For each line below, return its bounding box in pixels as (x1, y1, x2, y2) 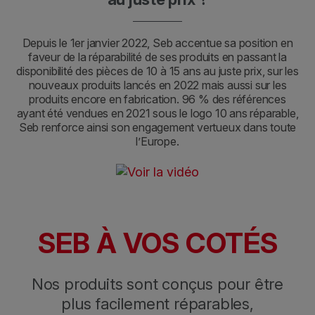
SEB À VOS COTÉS (37, 225, 278, 260)
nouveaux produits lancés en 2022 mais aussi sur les (28, 78, 287, 92)
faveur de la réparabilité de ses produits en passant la (28, 50, 287, 64)
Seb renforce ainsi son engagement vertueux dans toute (18, 120, 297, 134)
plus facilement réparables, (61, 294, 254, 313)
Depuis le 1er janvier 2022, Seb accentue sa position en (22, 36, 293, 50)
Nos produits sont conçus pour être (31, 274, 284, 293)
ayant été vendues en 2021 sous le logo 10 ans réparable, (16, 106, 299, 120)
